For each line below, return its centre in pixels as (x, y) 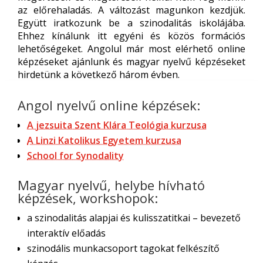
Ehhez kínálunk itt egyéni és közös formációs (131, 36)
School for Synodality (75, 156)
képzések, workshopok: (88, 198)
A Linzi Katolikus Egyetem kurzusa (104, 140)
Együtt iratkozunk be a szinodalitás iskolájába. (131, 23)
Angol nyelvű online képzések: (109, 105)
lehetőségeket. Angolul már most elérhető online (131, 49)
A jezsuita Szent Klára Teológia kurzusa (117, 125)
